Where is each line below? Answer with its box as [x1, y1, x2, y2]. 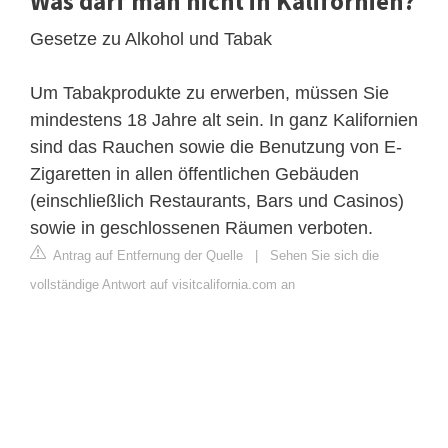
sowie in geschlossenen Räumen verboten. [30, 217, 373, 238]
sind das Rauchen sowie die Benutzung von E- [30, 136, 402, 157]
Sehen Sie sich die [270, 247, 379, 263]
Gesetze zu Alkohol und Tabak [30, 28, 272, 49]
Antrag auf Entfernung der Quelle [50, 247, 243, 263]
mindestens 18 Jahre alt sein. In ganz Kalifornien [30, 109, 418, 130]
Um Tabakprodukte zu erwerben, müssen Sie [30, 82, 389, 103]
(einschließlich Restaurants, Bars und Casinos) [30, 190, 404, 211]
